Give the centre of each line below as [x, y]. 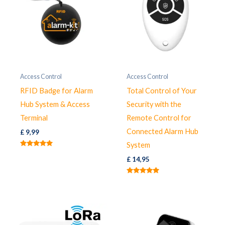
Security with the [154, 104]
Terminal [34, 118]
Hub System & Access [55, 104]
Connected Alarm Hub [162, 131]
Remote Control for [159, 118]
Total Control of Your [161, 90]
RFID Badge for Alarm [56, 90]
